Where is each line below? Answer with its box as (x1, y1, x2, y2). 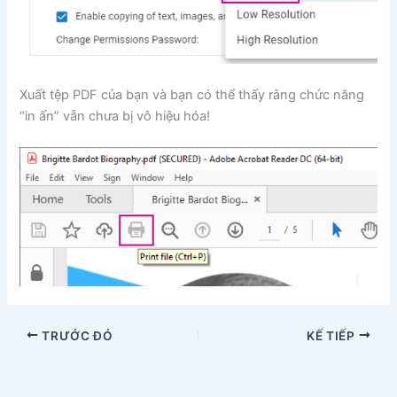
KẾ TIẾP (307, 328, 359, 343)
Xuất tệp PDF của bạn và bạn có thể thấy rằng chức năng (19, 87, 365, 104)
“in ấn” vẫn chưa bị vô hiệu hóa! (19, 108, 211, 125)
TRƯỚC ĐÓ (38, 328, 113, 343)
